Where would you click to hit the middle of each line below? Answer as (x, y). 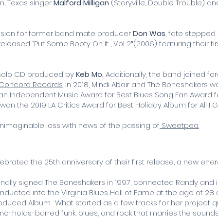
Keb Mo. (90, 74)
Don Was (149, 33)
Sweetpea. (179, 125)
